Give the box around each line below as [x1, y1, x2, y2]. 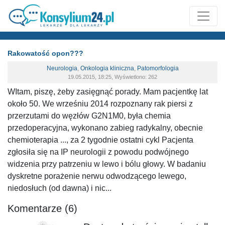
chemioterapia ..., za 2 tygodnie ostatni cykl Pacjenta [8, 136, 193, 144]
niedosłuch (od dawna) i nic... [8, 184, 111, 192]
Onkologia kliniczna [80, 65, 134, 72]
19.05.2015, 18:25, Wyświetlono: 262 [68, 74, 157, 80]
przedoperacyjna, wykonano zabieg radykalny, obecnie [8, 124, 203, 132]
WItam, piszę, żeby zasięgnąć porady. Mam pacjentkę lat [8, 87, 208, 96]
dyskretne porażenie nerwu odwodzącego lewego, [8, 172, 186, 180]
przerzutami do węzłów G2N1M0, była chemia [8, 111, 171, 120]
